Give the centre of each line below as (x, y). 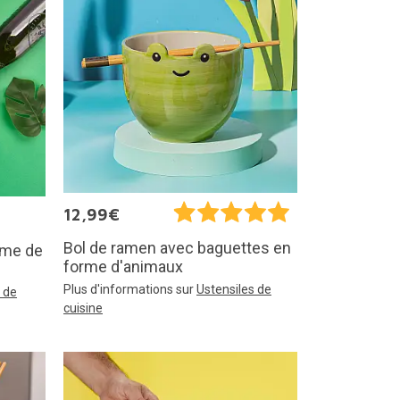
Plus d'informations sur (130, 289)
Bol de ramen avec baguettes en (177, 247)
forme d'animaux (123, 266)
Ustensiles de (234, 289)
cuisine (83, 308)
